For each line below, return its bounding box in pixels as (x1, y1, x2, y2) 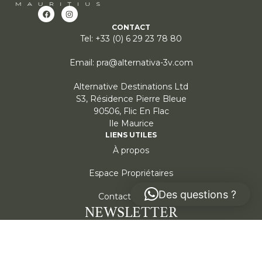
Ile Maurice (108, 118, 154, 129)
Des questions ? (158, 188, 236, 201)
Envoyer (163, 233, 198, 244)
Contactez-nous (98, 191, 164, 202)
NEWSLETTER (84, 205, 178, 221)
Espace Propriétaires (89, 168, 173, 179)
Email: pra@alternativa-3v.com (69, 57, 193, 68)
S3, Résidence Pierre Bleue (75, 94, 187, 105)
